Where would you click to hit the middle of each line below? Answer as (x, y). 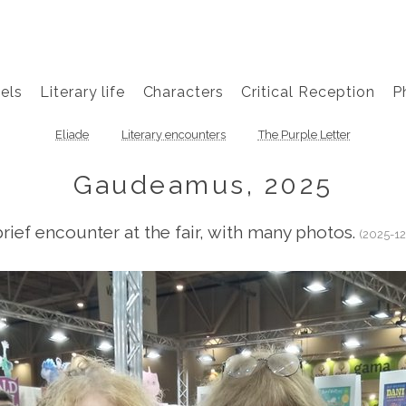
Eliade (72, 135)
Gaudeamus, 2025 (203, 184)
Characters (184, 92)
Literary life (82, 92)
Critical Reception (308, 92)
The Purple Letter (304, 135)
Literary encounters (174, 135)
